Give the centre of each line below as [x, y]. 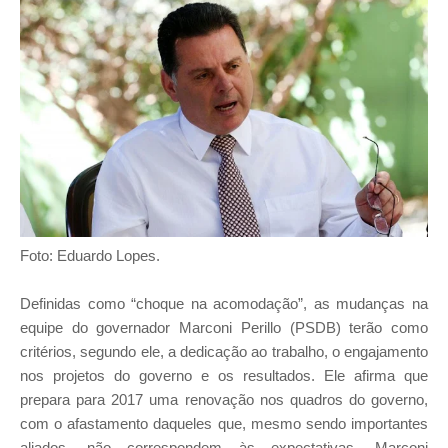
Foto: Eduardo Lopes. [90, 256]
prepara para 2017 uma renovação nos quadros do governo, [224, 400]
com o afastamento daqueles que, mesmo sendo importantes [224, 424]
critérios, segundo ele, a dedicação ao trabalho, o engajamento [224, 352]
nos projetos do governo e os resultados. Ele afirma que [224, 376]
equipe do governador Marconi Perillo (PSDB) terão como [224, 328]
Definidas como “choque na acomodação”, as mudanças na [224, 304]
